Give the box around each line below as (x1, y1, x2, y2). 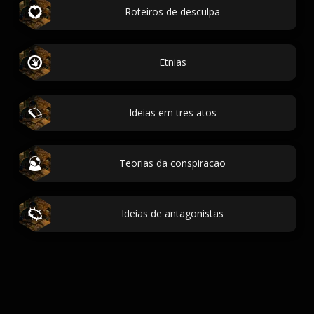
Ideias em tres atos (128, 106, 217, 119)
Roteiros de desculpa (125, 5, 220, 18)
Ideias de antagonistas (121, 207, 224, 220)
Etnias (158, 55, 186, 69)
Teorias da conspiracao (119, 156, 226, 170)
